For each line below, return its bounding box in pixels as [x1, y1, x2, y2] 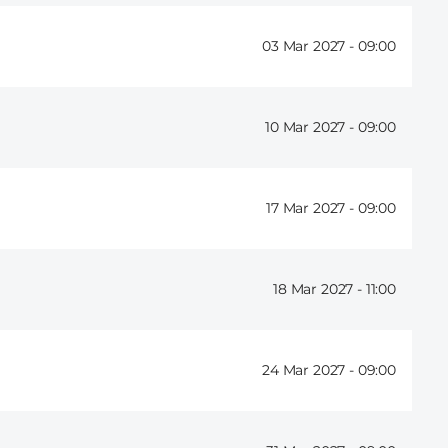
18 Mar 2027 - [273, 280, 366, 299]
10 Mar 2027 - [265, 118, 358, 137]
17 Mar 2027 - [266, 199, 358, 218]
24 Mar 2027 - [262, 361, 358, 380]
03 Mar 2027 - [262, 37, 358, 56]
